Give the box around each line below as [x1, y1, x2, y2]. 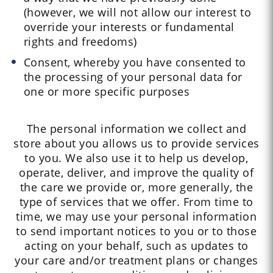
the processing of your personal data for [23, 69, 243, 85]
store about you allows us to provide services [13, 136, 260, 151]
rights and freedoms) [23, 34, 137, 49]
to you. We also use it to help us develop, [24, 151, 249, 166]
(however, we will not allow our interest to [23, 5, 252, 20]
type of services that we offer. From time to [19, 194, 253, 210]
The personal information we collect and [26, 121, 247, 136]
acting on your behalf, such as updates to [24, 238, 249, 253]
